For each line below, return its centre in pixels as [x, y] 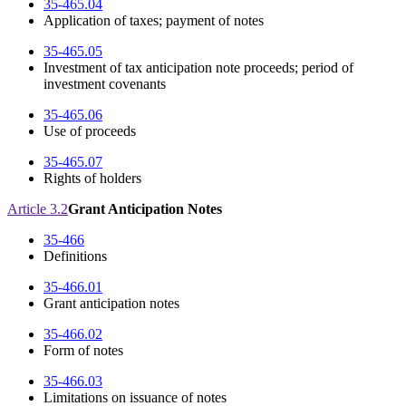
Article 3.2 [38, 209]
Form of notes [83, 351]
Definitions [75, 256]
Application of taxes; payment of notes [154, 21]
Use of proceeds [90, 131]
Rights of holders [92, 179]
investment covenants [105, 84]
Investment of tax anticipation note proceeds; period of [198, 68]
